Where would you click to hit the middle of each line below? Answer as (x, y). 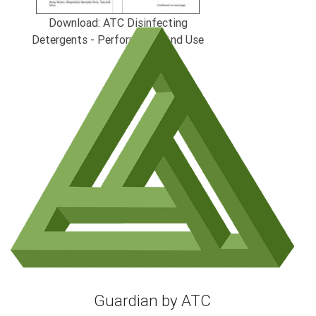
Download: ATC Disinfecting (118, 22)
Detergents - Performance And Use (118, 39)
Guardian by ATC (152, 300)
